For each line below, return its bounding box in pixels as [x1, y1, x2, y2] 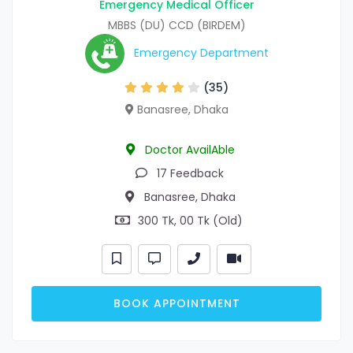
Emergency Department [133, 44, 269, 61]
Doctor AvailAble [142, 142, 235, 158]
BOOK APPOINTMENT [113, 295, 240, 312]
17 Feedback [153, 165, 224, 182]
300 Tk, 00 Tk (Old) [134, 213, 243, 229]
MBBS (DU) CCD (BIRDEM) [107, 17, 246, 34]
